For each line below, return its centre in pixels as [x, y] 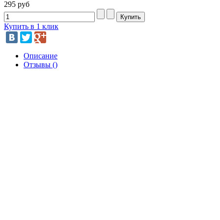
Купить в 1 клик [31, 26]
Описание [41, 55]
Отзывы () [41, 64]
